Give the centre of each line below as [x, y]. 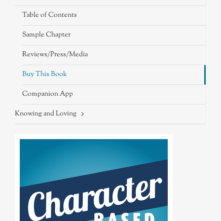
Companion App [48, 94]
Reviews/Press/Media [55, 55]
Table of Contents [50, 16]
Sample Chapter [46, 35]
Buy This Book [45, 75]
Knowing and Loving [46, 114]
